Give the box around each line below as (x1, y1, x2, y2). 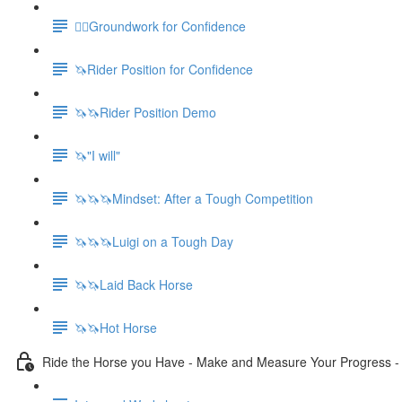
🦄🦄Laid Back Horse (74, 275, 193, 293)
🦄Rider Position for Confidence (74, 59, 253, 78)
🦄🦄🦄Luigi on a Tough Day (74, 232, 233, 250)
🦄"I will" (74, 145, 120, 164)
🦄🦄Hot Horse (74, 318, 157, 336)
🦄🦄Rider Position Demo (74, 102, 216, 121)
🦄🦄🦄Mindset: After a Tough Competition (74, 188, 313, 207)
